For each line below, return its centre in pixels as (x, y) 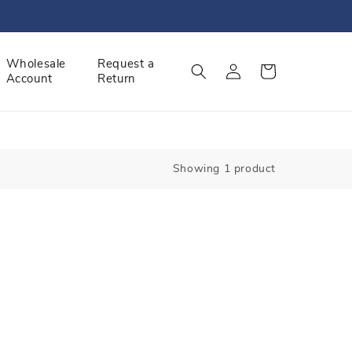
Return (117, 79)
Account (29, 79)
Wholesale (36, 64)
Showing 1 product (224, 169)
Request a (126, 64)
